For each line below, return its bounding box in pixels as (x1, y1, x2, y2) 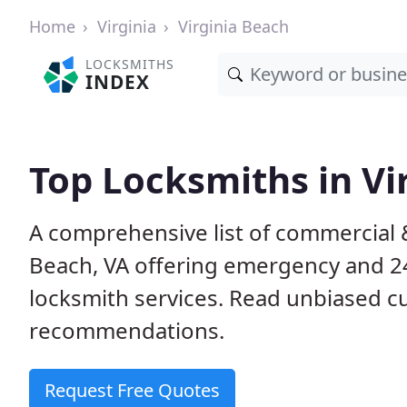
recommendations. (29, 315, 224, 345)
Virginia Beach (178, 15, 289, 37)
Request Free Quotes (45, 378, 220, 402)
